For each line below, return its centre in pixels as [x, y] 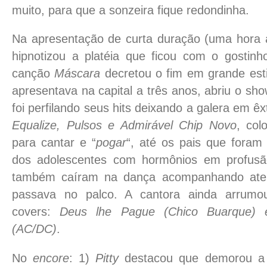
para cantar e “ [54, 143]
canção [33, 74]
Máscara [77, 74]
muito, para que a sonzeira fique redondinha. [131, 10]
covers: [36, 212]
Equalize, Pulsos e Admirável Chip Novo [124, 125]
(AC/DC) [34, 229]
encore [51, 258]
